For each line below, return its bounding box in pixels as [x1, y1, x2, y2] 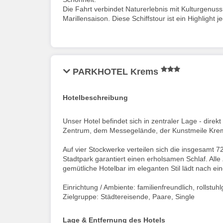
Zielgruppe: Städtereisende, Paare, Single [63, 192, 195, 201]
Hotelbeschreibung [63, 93, 128, 102]
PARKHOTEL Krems [73, 66, 161, 77]
